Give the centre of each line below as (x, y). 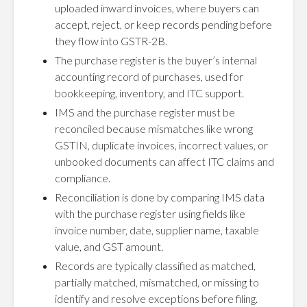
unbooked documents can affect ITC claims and (164, 161)
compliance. (83, 178)
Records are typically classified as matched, (155, 266)
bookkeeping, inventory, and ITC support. (149, 93)
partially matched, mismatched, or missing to (157, 282)
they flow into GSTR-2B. (111, 41)
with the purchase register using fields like (150, 213)
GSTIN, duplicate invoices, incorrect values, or (161, 145)
